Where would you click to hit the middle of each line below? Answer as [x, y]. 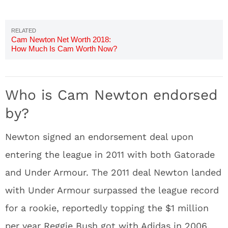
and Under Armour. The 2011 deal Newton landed [113, 172]
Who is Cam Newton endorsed [111, 95]
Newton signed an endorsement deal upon [99, 137]
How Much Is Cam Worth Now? [64, 49]
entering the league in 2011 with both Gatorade [110, 154]
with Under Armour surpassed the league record [112, 190]
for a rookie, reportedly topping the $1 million [107, 208]
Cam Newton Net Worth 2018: [61, 39]
